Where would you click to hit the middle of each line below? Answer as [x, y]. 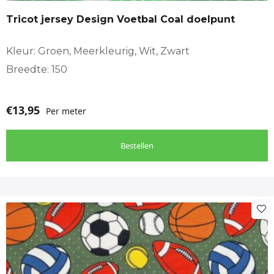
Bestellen [137, 145]
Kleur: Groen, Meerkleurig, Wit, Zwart [98, 51]
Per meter [66, 111]
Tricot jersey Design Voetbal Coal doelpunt [120, 19]
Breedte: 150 [37, 69]
